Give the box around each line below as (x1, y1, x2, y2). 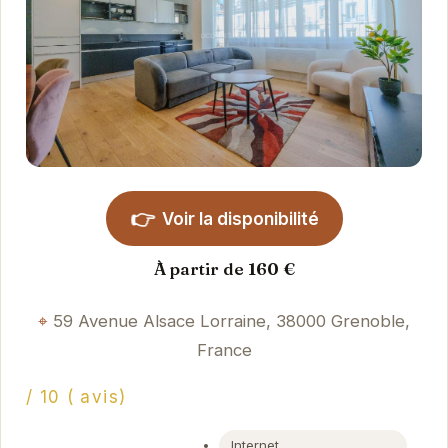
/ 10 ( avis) (25, 387, 127, 408)
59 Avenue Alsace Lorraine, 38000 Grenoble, (53, 310, 410, 331)
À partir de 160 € (153, 258, 295, 279)
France (196, 339, 252, 360)
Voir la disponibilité (161, 208, 319, 229)
